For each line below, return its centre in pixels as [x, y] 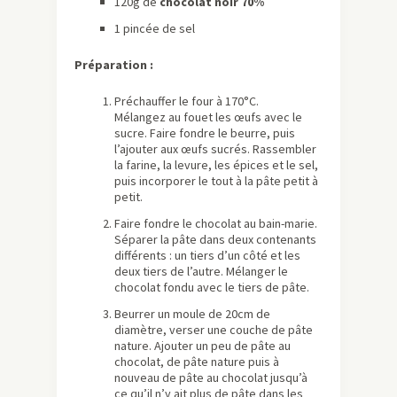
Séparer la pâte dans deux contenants [215, 240]
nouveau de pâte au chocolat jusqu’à [211, 378]
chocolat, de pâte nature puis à [197, 362]
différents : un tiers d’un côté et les [207, 256]
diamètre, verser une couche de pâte [214, 330]
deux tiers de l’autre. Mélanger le [201, 272]
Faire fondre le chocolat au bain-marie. [216, 224]
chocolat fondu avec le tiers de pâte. [212, 288]
